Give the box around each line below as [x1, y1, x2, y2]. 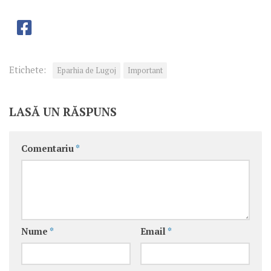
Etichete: [9, 64, 46, 76]
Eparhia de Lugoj [57, 65, 116, 76]
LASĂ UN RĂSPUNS [9, 104, 117, 120]
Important [128, 65, 163, 76]
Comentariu [21, 143, 76, 155]
